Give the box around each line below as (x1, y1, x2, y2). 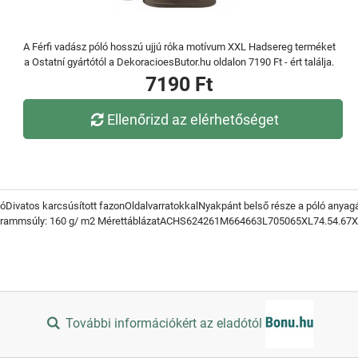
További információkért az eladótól (62, 316, 266, 332)
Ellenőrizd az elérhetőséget (107, 110, 280, 128)
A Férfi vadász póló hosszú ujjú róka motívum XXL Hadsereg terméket (22, 41, 336, 53)
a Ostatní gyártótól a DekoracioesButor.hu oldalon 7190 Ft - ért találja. (24, 56, 334, 68)
